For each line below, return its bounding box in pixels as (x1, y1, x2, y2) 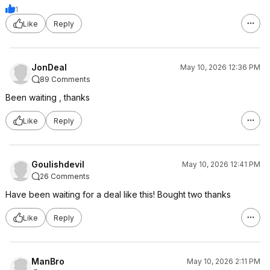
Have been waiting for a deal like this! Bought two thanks (5, 189, 231, 199)
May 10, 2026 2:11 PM (187, 257, 260, 266)
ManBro (31, 256, 64, 266)
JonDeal (31, 62, 67, 72)
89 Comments (40, 75, 90, 84)
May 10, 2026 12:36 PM (180, 63, 260, 72)
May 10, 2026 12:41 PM (182, 160, 260, 169)
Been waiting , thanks (5, 92, 90, 102)
